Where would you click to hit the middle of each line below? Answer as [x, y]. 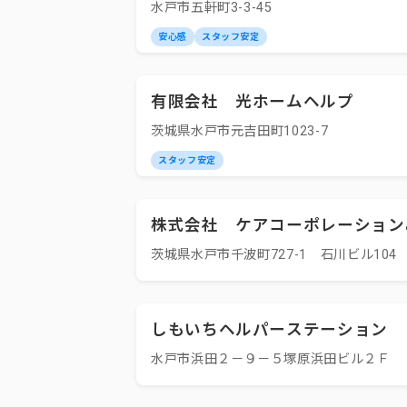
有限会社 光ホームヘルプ [253, 102]
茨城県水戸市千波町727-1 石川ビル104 [274, 255]
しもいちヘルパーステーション [269, 330]
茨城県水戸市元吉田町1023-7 [240, 131]
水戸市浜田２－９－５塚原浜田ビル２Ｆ [271, 359]
